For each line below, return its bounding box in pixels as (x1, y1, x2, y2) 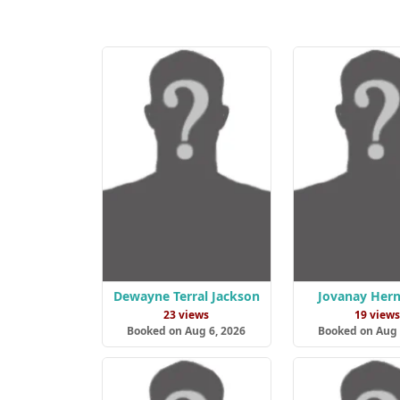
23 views (163, 306, 210, 322)
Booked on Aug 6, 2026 (127, 322, 246, 338)
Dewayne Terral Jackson (112, 287, 260, 304)
